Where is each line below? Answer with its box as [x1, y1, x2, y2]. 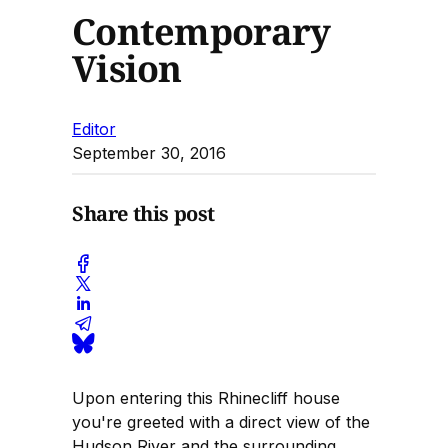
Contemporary [72, 6, 331, 56]
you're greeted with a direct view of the [72, 411, 370, 432]
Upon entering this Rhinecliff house [72, 387, 340, 408]
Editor [72, 118, 116, 139]
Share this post [72, 200, 215, 228]
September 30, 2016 [72, 142, 226, 163]
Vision [72, 43, 182, 93]
